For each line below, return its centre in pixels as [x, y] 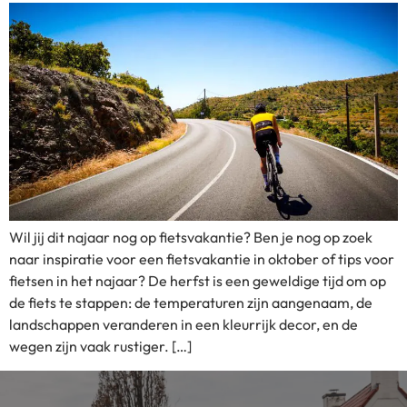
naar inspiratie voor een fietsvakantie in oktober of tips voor [202, 259]
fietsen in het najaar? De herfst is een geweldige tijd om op [198, 281]
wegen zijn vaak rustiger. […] [100, 347]
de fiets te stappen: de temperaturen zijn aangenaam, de [191, 303]
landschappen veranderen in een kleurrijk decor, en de [184, 325]
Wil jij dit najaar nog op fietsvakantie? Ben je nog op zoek [191, 238]
